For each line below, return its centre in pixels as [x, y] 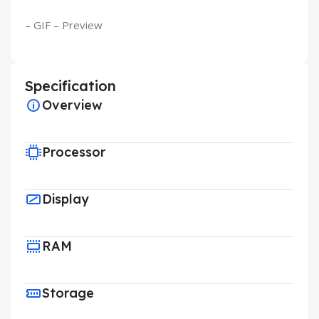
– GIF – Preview [64, 25]
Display [66, 199]
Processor [74, 152]
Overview [72, 105]
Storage [68, 293]
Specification [70, 86]
